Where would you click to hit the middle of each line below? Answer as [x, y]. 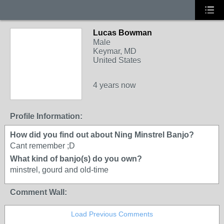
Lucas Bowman [122, 33]
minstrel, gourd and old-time [59, 170]
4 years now [114, 85]
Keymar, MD [115, 51]
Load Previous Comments [112, 214]
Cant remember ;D [42, 146]
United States [117, 60]
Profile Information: [46, 116]
